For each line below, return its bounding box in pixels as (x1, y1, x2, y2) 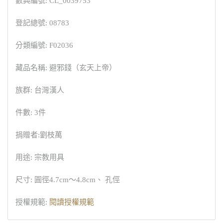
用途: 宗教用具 (15, 153, 64, 161)
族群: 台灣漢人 (15, 86, 64, 94)
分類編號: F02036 (15, 41, 73, 49)
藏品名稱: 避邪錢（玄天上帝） (15, 64, 116, 72)
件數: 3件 (15, 109, 46, 116)
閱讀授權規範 (49, 198, 94, 206)
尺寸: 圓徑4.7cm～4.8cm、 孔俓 (15, 176, 120, 184)
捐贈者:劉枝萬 (15, 131, 62, 139)
